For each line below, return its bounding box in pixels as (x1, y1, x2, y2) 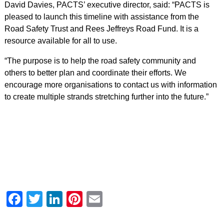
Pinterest (82, 190, 146, 208)
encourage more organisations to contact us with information (4, 80, 217, 89)
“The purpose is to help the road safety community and (4, 56, 196, 65)
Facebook (22, 190, 93, 208)
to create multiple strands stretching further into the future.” (4, 92, 208, 101)
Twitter (42, 190, 90, 208)
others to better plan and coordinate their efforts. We (4, 68, 186, 77)
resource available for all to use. (4, 36, 117, 45)
